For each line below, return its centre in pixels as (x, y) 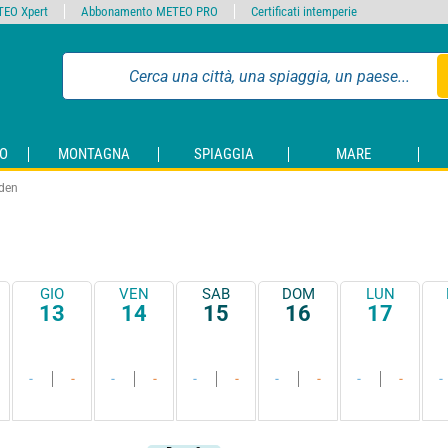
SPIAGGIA (223, 154)
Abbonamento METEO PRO (149, 11)
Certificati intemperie (304, 11)
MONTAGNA (93, 154)
